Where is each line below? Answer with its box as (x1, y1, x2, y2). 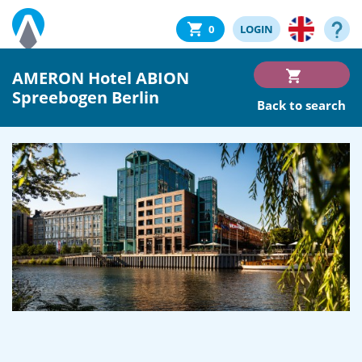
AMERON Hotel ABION (12, 66, 189, 89)
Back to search (257, 97, 347, 113)
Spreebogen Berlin (12, 86, 159, 108)
